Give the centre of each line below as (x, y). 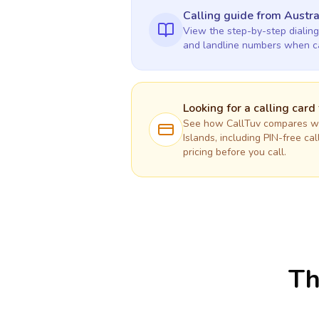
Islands (199, 138)
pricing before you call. (235, 152)
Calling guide (220, 16)
